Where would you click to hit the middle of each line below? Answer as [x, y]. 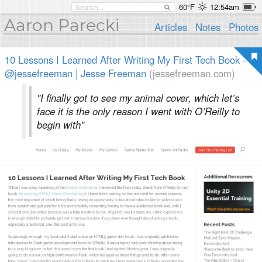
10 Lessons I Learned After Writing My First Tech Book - [125, 60]
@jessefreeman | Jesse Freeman [75, 73]
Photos [243, 27]
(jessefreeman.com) [192, 73]
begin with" [61, 125]
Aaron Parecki [62, 25]
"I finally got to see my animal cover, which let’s [138, 98]
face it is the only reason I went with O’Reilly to [138, 111]
